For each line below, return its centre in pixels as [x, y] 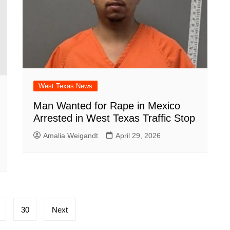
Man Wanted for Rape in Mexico [107, 106]
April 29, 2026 [138, 136]
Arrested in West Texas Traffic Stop [114, 118]
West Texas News [65, 86]
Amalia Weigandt [71, 136]
